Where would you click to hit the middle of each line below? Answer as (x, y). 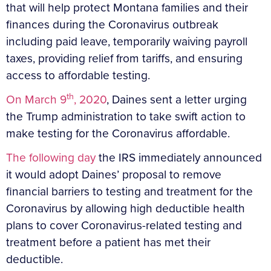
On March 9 (36, 99)
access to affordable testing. (78, 75)
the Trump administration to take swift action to (126, 116)
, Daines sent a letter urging (177, 99)
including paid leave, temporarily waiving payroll (127, 41)
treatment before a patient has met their (108, 242)
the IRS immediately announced (179, 157)
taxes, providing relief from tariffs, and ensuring (124, 58)
